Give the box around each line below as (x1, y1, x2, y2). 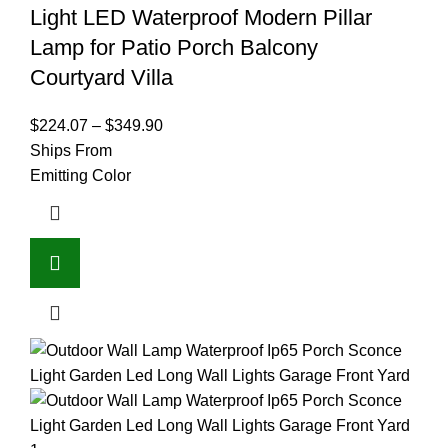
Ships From (30, 141, 112, 159)
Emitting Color (30, 166, 131, 184)
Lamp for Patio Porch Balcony (30, 34, 318, 60)
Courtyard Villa (30, 64, 173, 90)
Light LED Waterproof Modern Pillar (30, 4, 372, 30)
